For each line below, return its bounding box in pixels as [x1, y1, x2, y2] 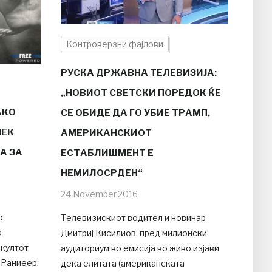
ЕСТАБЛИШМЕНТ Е [60, 147, 154, 158]
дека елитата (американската [60, 257, 185, 268]
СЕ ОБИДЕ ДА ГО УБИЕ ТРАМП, [60, 107, 210, 118]
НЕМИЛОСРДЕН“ [60, 167, 143, 178]
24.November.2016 [60, 188, 138, 199]
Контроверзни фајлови [66, 38, 163, 49]
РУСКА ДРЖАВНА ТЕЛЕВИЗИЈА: [60, 67, 217, 78]
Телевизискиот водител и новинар [60, 212, 206, 223]
